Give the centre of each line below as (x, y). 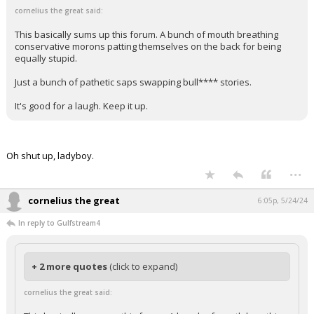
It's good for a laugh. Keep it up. (81, 106)
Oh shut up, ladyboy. (50, 156)
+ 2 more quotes (70, 266)
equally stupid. (46, 58)
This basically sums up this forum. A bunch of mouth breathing (146, 34)
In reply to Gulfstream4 (59, 223)
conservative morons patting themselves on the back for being (148, 46)
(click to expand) (143, 266)
